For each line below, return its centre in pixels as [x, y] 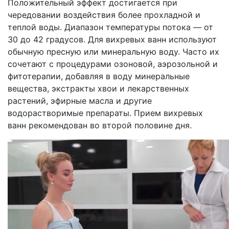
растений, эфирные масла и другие [80, 101]
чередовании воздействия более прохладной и [104, 15]
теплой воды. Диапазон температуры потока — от [110, 27]
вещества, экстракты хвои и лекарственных [98, 89]
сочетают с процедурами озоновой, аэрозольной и [113, 64]
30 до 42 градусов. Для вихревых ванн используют [112, 40]
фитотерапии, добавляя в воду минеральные [99, 76]
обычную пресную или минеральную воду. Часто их [113, 52]
